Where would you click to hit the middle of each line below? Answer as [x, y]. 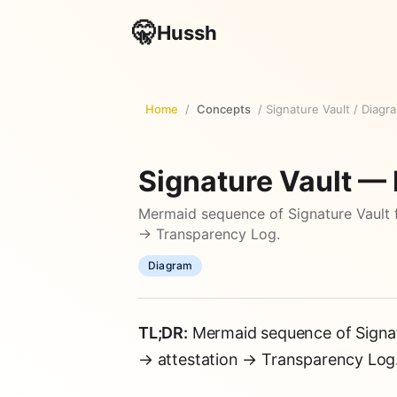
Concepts [224, 109]
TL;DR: [163, 333]
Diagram [171, 265]
